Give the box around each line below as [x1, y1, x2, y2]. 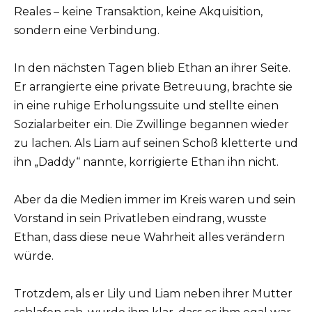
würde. [14, 249, 54, 263]
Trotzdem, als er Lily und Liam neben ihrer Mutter [14, 287, 292, 301]
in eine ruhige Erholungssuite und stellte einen [14, 99, 279, 113]
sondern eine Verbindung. [14, 23, 159, 37]
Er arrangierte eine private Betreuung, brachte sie [14, 80, 292, 94]
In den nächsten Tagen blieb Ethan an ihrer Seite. [14, 61, 290, 75]
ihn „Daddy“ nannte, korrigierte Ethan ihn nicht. [14, 155, 279, 169]
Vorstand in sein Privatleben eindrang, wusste [14, 212, 267, 226]
